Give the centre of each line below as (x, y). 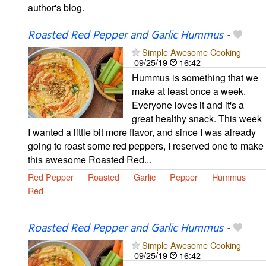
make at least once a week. (189, 91)
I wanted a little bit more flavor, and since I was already (142, 132)
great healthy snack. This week (197, 118)
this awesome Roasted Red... (90, 159)
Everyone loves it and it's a (188, 104)
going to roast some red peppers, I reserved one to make (146, 145)
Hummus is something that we (195, 77)
